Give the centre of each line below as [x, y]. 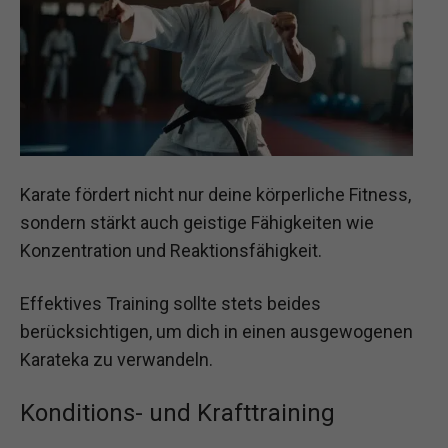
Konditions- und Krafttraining [177, 413]
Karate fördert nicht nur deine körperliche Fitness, [215, 194]
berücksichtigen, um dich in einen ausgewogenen [216, 332]
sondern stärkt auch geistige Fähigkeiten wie [197, 222]
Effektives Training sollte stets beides [170, 304]
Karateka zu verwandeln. [116, 360]
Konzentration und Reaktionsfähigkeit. [171, 250]
